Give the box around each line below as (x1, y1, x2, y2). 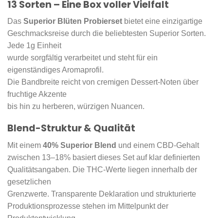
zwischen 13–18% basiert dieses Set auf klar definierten (7, 153, 200, 162)
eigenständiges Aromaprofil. (7, 66, 104, 74)
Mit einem (7, 141, 43, 149)
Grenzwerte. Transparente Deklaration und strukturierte (7, 189, 196, 198)
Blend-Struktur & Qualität (7, 122, 135, 135)
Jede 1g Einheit (7, 41, 61, 50)
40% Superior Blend (43, 141, 116, 149)
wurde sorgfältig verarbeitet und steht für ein (7, 54, 158, 62)
